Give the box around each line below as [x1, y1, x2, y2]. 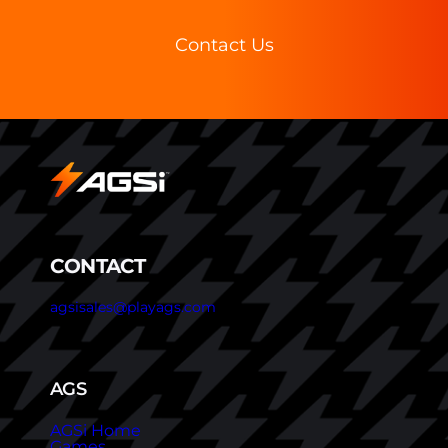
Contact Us [174, 33, 274, 56]
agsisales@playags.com [50, 297, 216, 316]
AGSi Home [50, 420, 141, 440]
